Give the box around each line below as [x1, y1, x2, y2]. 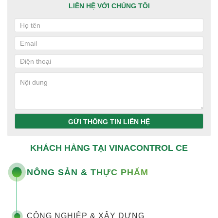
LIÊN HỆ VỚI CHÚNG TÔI [68, 2, 150, 10]
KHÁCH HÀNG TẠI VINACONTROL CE [30, 143, 188, 153]
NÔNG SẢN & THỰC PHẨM [27, 167, 148, 177]
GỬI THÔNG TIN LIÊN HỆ [68, 118, 150, 126]
